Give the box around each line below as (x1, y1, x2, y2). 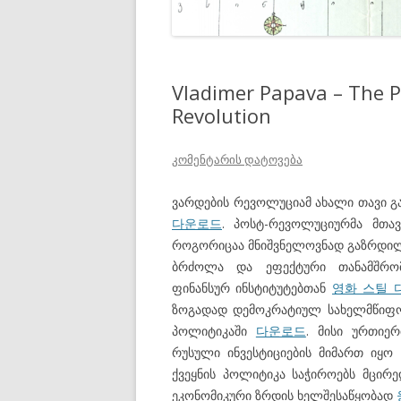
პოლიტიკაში (172, 321, 256, 339)
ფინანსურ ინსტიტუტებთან (172, 278, 332, 296)
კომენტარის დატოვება (172, 150, 303, 167)
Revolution (172, 101, 271, 129)
